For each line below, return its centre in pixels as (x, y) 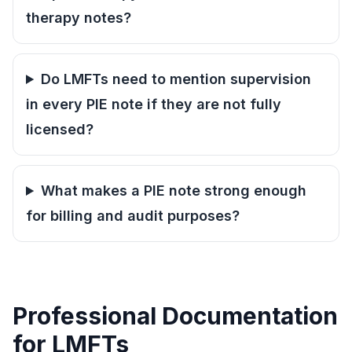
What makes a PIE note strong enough (174, 191)
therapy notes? (79, 18)
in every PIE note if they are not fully (154, 104)
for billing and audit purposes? (133, 216)
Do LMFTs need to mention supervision (176, 79)
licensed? (60, 129)
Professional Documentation (175, 316)
